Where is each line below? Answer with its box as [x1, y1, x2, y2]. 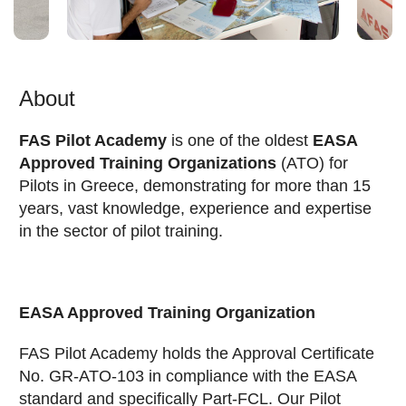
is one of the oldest [167, 131, 313, 150]
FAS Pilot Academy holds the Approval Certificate [19, 344, 374, 362]
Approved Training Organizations [19, 154, 276, 172]
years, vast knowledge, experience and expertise [19, 199, 372, 217]
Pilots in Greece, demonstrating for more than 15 [19, 177, 371, 195]
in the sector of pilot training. [19, 222, 223, 240]
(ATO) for [276, 154, 348, 172]
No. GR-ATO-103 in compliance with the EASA [19, 367, 356, 385]
